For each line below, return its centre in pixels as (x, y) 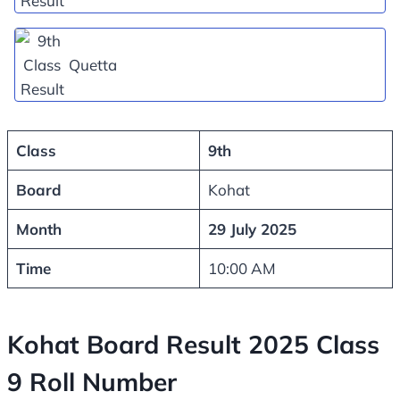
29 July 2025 (252, 229)
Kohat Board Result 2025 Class (193, 345)
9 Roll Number (92, 382)
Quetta (93, 65)
